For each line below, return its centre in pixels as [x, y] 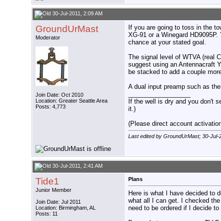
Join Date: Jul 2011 [58, 202]
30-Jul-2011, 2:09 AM [77, 14]
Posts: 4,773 [51, 107]
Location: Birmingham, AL [66, 208]
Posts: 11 [47, 214]
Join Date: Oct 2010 [59, 95]
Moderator [48, 38]
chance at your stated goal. [167, 42]
